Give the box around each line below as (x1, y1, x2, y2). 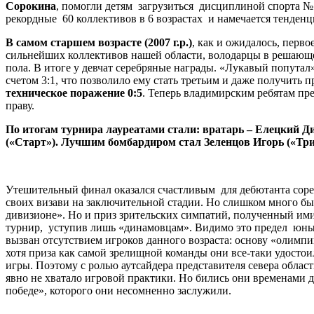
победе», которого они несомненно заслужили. (6, 284, 231, 296)
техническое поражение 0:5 (6, 86, 142, 99)
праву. (6, 99, 34, 111)
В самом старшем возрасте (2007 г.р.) (6, 36, 192, 48)
